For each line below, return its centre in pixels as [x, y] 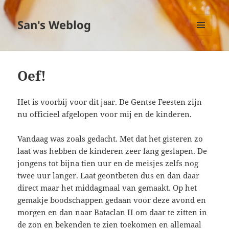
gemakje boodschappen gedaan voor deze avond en [112, 200]
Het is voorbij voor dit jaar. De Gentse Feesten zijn [110, 102]
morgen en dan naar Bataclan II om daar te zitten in [112, 212]
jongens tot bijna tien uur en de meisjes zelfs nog [108, 163]
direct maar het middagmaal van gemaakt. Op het [107, 188]
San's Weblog [54, 25]
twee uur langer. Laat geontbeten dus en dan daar [109, 176]
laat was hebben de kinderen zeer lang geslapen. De [112, 151]
